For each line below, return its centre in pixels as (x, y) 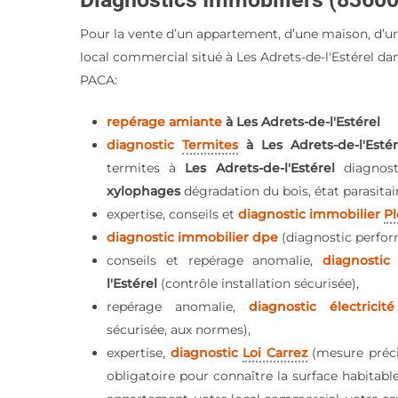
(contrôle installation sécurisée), (260, 283)
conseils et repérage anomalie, (215, 260)
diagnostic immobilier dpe (193, 237)
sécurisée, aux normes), (179, 330)
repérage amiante (165, 122)
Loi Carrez (275, 353)
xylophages (144, 191)
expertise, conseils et (173, 214)
